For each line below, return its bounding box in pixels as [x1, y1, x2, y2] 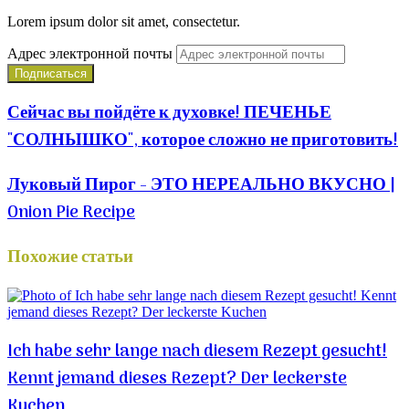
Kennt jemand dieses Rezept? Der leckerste [7, 365, 347, 393]
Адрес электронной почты [7, 45, 173, 61]
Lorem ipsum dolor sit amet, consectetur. [7, 13, 240, 29]
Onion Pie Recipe [7, 198, 135, 226]
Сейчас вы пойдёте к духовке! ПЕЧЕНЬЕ [7, 100, 331, 128]
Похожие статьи [7, 243, 133, 271]
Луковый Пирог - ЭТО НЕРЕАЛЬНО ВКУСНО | [7, 171, 395, 199]
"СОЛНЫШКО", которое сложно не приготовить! [7, 127, 398, 155]
